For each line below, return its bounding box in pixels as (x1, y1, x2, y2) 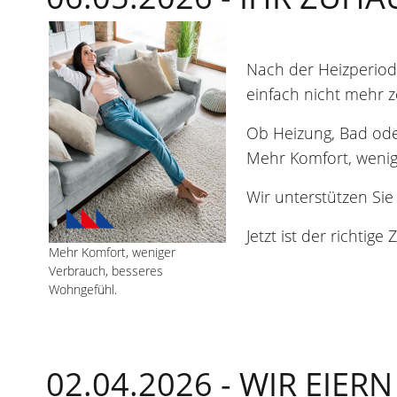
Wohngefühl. (49, 281, 117, 299)
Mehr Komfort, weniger (49, 244, 175, 261)
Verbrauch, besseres (49, 262, 163, 280)
